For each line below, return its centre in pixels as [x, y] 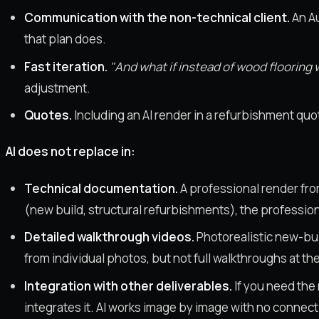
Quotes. [48, 115]
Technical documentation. [101, 188]
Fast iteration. [66, 66]
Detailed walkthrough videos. [109, 237]
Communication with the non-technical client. [157, 18]
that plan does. [65, 39]
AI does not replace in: [70, 152]
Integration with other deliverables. [128, 286]
